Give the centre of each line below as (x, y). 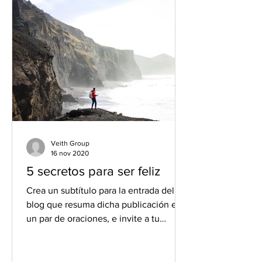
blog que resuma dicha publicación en (104, 204)
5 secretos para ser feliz (93, 171)
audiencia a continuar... (74, 232)
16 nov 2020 (70, 153)
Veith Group (70, 143)
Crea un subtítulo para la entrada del (100, 190)
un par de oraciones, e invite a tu (93, 218)
